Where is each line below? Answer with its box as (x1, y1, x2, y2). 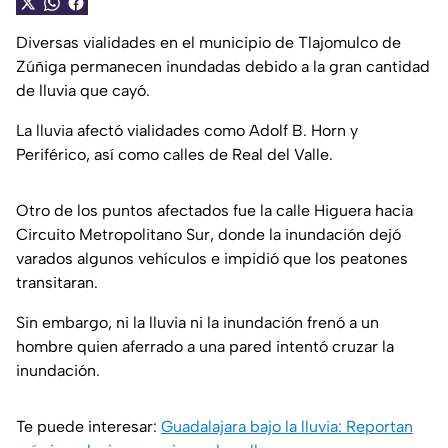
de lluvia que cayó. (16, 81, 150, 101)
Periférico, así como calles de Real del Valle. (16, 145, 333, 165)
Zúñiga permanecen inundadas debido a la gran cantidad (16, 57, 430, 77)
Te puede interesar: (16, 417, 161, 437)
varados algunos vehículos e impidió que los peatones (16, 249, 408, 269)
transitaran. (16, 273, 98, 293)
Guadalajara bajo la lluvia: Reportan (161, 417, 413, 437)
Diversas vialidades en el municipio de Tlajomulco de (16, 33, 401, 53)
